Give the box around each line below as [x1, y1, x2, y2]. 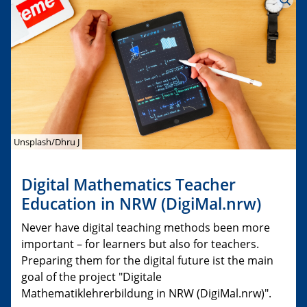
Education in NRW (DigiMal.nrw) [21, 192, 261, 214]
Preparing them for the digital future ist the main [21, 252, 273, 268]
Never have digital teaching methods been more [21, 219, 270, 235]
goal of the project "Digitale [21, 269, 162, 284]
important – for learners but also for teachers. [21, 236, 259, 251]
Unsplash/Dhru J [13, 135, 79, 148]
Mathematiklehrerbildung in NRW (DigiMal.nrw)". [21, 285, 271, 301]
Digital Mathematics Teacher [21, 173, 236, 195]
